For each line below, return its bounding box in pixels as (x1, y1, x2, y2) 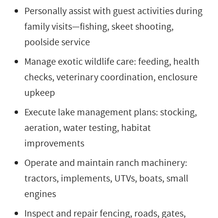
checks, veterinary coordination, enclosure (24, 70, 198, 84)
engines (24, 187, 56, 201)
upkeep (24, 86, 55, 100)
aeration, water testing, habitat (24, 121, 151, 135)
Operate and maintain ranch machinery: (24, 156, 187, 170)
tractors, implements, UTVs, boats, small (24, 171, 188, 185)
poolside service (24, 35, 90, 49)
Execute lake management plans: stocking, (24, 105, 197, 119)
